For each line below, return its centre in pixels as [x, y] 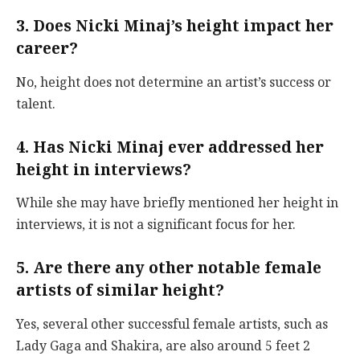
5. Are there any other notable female [169, 268]
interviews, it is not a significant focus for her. [156, 225]
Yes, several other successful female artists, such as [172, 324]
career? [47, 49]
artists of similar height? [120, 290]
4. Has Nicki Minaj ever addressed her [170, 147]
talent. [36, 104]
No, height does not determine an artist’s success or [174, 82]
